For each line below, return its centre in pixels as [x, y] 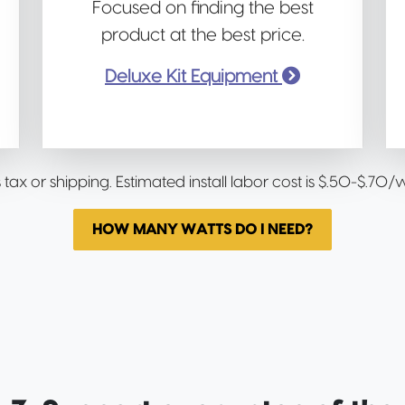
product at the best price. [202, 35]
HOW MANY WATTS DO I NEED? [202, 230]
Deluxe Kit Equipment [193, 77]
